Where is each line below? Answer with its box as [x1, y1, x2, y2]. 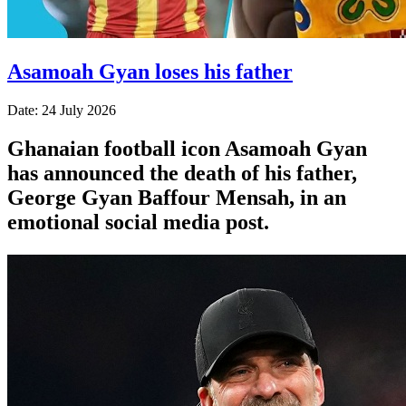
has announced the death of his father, [7, 160, 357, 185]
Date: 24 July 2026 [7, 101, 116, 118]
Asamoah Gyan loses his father [7, 59, 293, 83]
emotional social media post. [7, 209, 269, 234]
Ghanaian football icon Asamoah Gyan [7, 136, 367, 160]
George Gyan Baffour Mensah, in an [7, 185, 346, 209]
